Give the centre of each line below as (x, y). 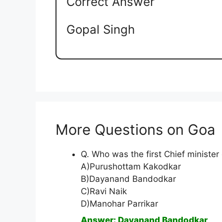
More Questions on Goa (135, 130)
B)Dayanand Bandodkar (128, 179)
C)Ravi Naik (104, 192)
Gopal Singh (101, 29)
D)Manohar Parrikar (119, 204)
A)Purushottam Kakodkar (131, 167)
